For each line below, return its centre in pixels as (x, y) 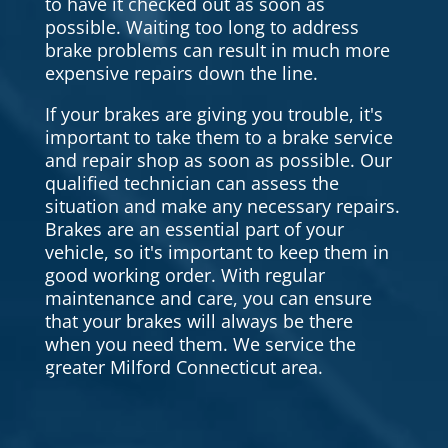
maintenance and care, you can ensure (208, 298)
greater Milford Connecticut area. (183, 367)
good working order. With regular (184, 275)
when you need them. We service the (200, 344)
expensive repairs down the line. (181, 73)
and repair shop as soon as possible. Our (218, 160)
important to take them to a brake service (218, 137)
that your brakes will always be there (198, 321)
